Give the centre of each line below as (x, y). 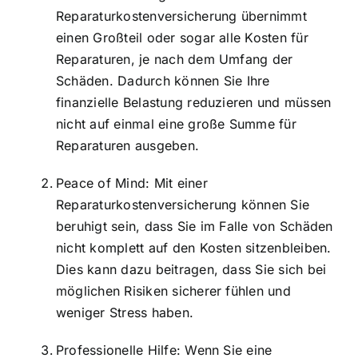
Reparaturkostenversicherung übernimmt (181, 16)
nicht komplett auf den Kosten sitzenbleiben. (194, 247)
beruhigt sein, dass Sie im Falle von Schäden (195, 226)
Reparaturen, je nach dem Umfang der (175, 59)
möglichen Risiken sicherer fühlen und (173, 290)
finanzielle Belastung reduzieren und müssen (194, 102)
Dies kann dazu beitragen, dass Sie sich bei (191, 269)
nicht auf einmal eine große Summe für (176, 123)
